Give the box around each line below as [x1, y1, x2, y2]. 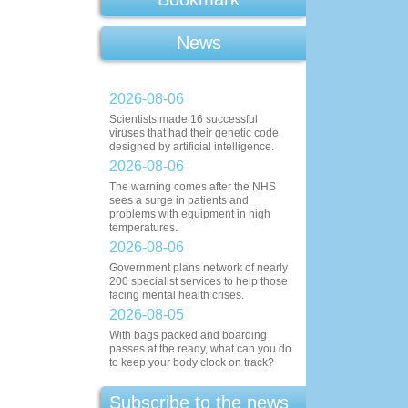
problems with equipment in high [109, 208, 270, 220]
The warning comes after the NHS [109, 180, 276, 193]
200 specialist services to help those [109, 275, 288, 288]
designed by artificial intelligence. [109, 140, 274, 153]
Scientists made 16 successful [109, 113, 258, 126]
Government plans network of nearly [109, 261, 288, 274]
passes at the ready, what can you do [109, 342, 291, 355]
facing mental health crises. [109, 289, 244, 301]
